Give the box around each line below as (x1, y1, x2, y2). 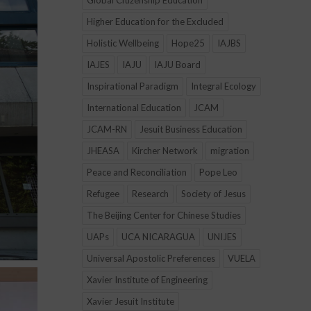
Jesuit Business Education (139, 124, 242, 135)
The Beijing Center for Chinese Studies (86, 210, 241, 221)
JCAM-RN (86, 124, 127, 135)
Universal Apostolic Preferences (86, 253, 215, 264)
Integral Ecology (190, 81, 256, 92)
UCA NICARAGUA (121, 231, 195, 242)
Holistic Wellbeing (86, 37, 159, 49)
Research (131, 188, 169, 199)
